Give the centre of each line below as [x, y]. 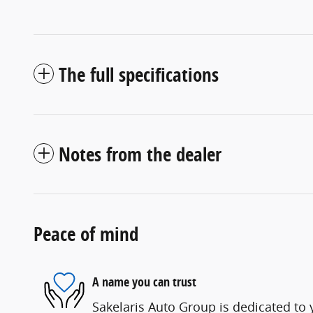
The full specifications [139, 74]
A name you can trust [144, 282]
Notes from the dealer [140, 154]
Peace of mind [86, 233]
